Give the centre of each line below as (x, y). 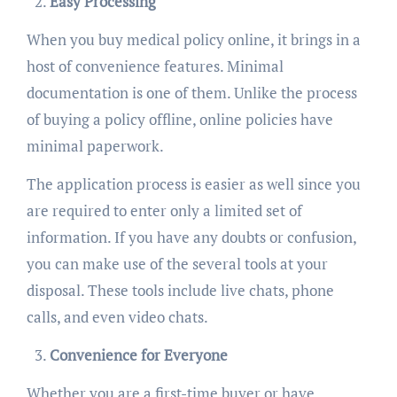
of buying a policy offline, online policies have (179, 120)
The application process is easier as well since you (193, 184)
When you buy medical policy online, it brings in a (193, 40)
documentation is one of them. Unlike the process (191, 93)
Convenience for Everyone (138, 355)
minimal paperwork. (96, 146)
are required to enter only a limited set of (164, 211)
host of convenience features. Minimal (155, 66)
